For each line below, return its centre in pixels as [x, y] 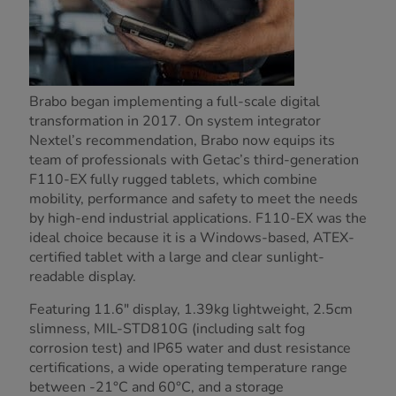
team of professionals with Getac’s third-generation [194, 160]
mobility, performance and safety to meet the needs [194, 199]
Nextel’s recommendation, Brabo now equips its [182, 141]
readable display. [83, 277]
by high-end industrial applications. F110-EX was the [198, 219]
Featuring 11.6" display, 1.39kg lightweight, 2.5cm [191, 310]
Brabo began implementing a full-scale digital [175, 102]
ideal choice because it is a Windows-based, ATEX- [192, 238]
